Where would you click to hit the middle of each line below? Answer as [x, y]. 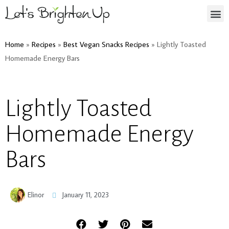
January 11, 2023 [85, 195]
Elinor [36, 195]
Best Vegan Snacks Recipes [106, 44]
